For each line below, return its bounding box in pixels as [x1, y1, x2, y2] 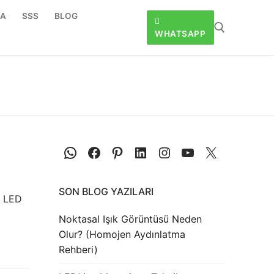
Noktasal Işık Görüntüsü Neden [59, 213, 202, 226]
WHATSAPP [155, 29, 206, 39]
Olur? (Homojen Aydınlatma [59, 228, 185, 241]
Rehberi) [59, 243, 98, 256]
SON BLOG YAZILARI [59, 185, 154, 198]
